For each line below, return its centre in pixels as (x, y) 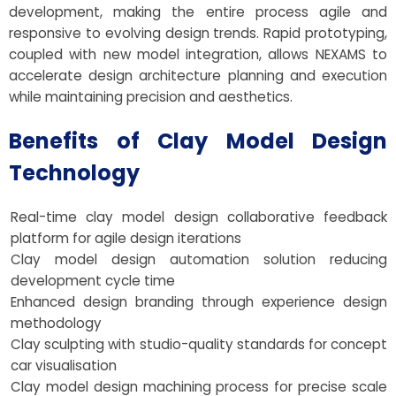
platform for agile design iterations (126, 239)
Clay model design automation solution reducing (199, 260)
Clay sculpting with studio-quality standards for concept (199, 345)
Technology (74, 173)
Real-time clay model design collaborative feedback (199, 217)
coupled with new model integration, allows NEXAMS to (198, 55)
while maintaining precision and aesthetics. (151, 97)
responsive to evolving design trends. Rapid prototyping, (198, 34)
